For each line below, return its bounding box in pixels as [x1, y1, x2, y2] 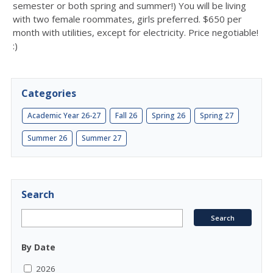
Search [21, 188, 54, 201]
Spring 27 [200, 110, 233, 121]
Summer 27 [82, 133, 121, 143]
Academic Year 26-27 [27, 110, 101, 121]
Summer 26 [27, 133, 67, 143]
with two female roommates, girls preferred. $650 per [13, 13, 242, 25]
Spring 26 [152, 110, 185, 121]
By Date [21, 241, 55, 253]
